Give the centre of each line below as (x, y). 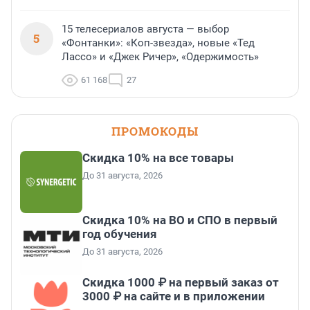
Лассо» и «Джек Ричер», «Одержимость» (160, 57)
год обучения (120, 234)
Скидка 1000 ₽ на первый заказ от (181, 283)
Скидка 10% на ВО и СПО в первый (180, 220)
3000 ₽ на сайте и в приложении (174, 297)
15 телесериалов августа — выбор (145, 29)
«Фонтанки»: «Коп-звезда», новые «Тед (158, 43)
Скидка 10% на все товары (158, 158)
